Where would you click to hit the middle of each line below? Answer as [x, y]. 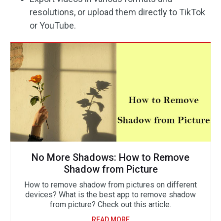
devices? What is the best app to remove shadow [110, 194]
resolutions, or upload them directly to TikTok [117, 12]
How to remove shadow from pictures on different [110, 184]
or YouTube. [53, 25]
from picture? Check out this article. [110, 204]
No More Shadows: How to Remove [110, 157]
